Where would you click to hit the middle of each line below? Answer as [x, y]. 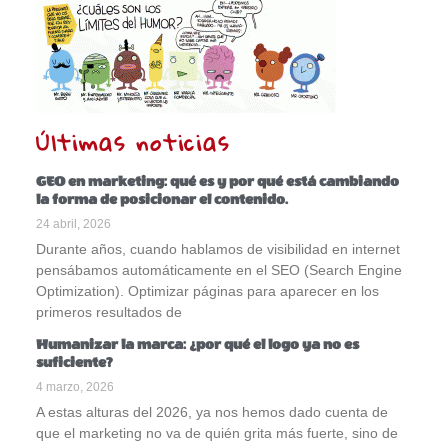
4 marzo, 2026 [74, 386]
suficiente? [74, 362]
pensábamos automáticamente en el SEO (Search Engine [218, 269]
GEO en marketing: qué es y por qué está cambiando [217, 181]
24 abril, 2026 [73, 223]
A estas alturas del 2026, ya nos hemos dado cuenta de [211, 411]
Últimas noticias [132, 142]
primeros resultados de [108, 311]
